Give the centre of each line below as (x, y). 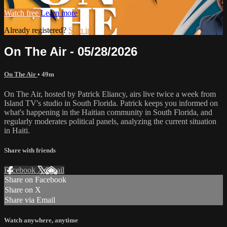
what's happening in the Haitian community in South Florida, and (108, 112)
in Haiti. (17, 130)
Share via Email (30, 200)
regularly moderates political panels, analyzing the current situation (110, 121)
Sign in (80, 30)
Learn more (59, 13)
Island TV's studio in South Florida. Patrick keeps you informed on (111, 103)
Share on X (23, 190)
